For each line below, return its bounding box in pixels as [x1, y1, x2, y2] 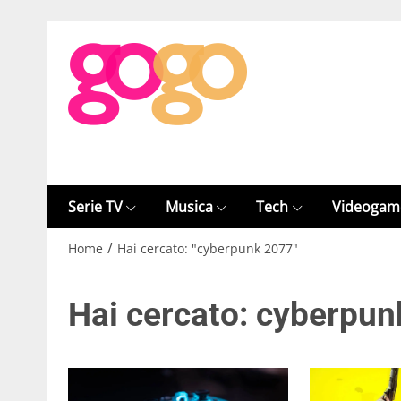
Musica [166, 197, 214, 217]
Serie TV [68, 197, 123, 217]
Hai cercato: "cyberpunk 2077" [116, 240, 298, 258]
